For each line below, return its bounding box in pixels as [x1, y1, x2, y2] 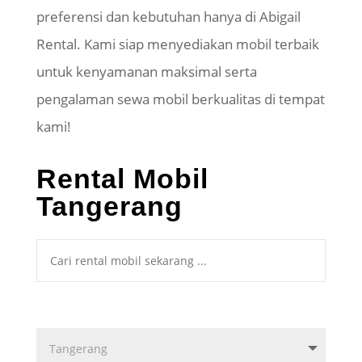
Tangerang [36, 191, 183, 222]
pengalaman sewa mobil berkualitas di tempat [36, 90, 325, 109]
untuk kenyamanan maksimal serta [36, 62, 257, 82]
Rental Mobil [36, 163, 208, 195]
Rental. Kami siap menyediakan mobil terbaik [36, 35, 319, 54]
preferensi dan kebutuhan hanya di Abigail [36, 7, 301, 27]
